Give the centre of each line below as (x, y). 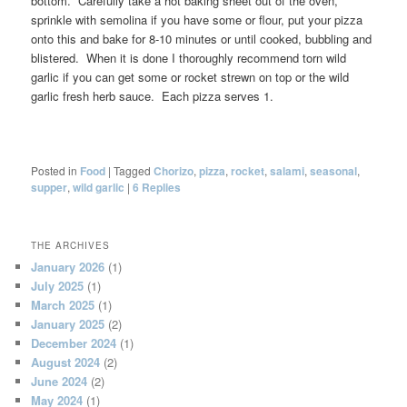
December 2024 (74, 343)
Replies (160, 188)
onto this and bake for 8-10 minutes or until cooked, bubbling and (202, 38)
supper (50, 188)
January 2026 (68, 267)
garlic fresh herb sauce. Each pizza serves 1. (153, 95)
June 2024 (60, 382)
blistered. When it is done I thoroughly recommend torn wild (189, 57)
